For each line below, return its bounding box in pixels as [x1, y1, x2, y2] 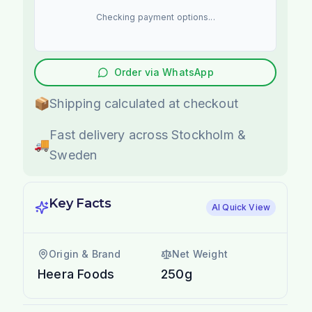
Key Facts [49, 195, 111, 211]
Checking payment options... [95, 11, 215, 22]
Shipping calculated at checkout [49, 95, 238, 111]
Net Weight [172, 247, 228, 260]
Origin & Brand [49, 247, 121, 260]
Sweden [49, 147, 97, 162]
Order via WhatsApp [114, 65, 214, 78]
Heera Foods [38, 266, 115, 281]
